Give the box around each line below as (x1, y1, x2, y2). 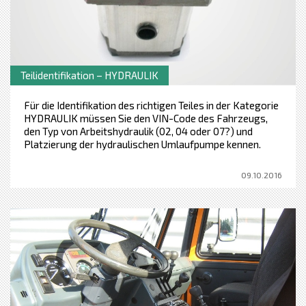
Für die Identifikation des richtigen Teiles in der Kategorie (24, 98, 279, 111)
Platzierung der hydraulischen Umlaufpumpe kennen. (24, 137, 261, 150)
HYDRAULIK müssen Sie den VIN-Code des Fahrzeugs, (24, 111, 268, 124)
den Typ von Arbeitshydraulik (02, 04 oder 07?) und (24, 124, 253, 137)
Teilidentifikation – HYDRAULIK (20, 68, 158, 81)
